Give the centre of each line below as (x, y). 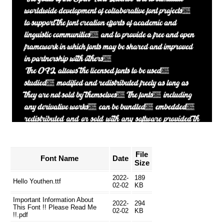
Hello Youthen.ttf (37, 181)
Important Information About (53, 199)
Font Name (60, 158)
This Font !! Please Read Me (54, 207)
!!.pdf (20, 214)
